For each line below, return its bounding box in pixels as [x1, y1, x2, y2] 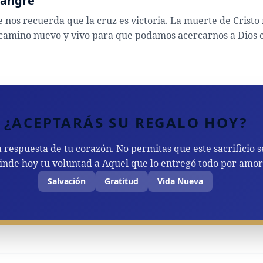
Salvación [48, 175, 86, 187]
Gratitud [104, 175, 139, 187]
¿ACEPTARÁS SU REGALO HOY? [4, 112, 247, 132]
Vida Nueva [157, 175, 204, 187]
